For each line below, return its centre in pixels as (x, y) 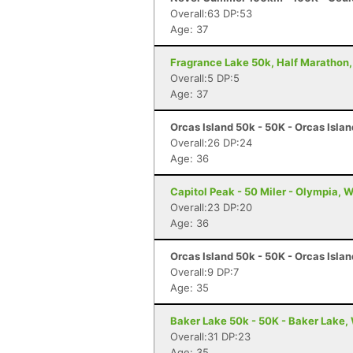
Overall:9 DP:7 (204, 272)
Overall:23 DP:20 (211, 207)
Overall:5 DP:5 (205, 78)
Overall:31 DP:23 (210, 336)
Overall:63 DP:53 (211, 13)
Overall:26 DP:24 (211, 143)
